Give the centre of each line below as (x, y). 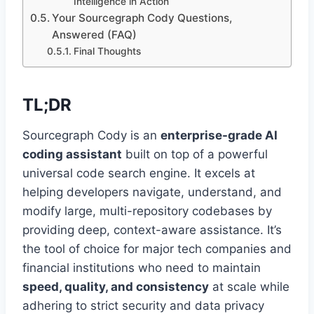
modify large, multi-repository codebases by (147, 211)
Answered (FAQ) (95, 35)
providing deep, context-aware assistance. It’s (152, 230)
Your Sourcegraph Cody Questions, (142, 18)
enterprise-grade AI (219, 136)
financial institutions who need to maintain (142, 268)
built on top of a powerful (195, 155)
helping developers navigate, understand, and (152, 192)
